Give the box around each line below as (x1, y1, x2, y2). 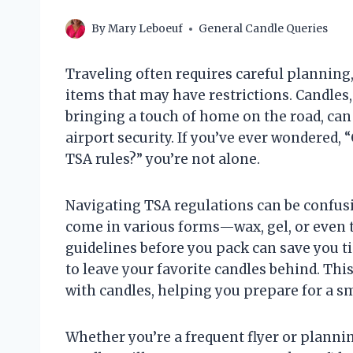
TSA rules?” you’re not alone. (65, 150, 260, 169)
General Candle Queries (199, 22, 329, 36)
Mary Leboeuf (108, 22, 184, 36)
